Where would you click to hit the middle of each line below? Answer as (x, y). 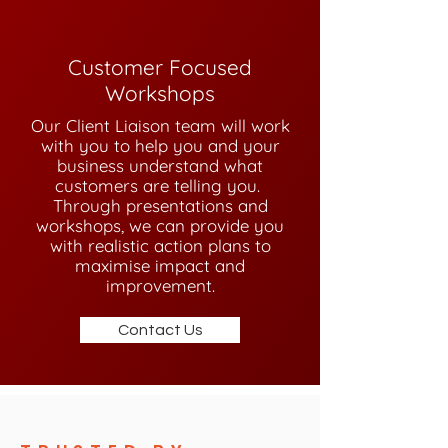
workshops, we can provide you (160, 225)
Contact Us (160, 330)
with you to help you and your (160, 145)
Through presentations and (160, 205)
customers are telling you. (160, 185)
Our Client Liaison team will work (160, 125)
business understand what (160, 165)
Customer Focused (160, 67)
